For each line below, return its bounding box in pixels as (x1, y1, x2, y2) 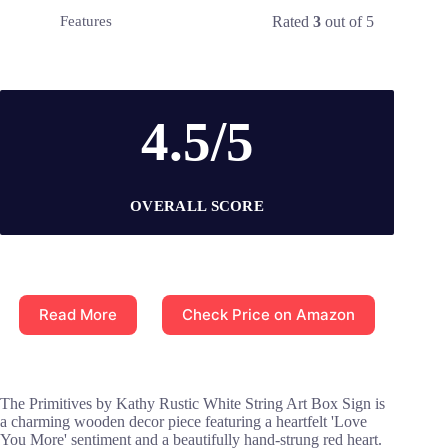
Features (60, 13, 112, 30)
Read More (39, 305, 118, 325)
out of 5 (321, 12, 375, 30)
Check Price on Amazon (182, 305, 356, 325)
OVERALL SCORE (130, 197, 265, 214)
